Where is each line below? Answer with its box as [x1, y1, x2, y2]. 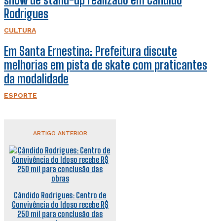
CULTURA [4, 26, 36, 34]
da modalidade [4, 71, 69, 86]
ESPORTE [4, 91, 37, 99]
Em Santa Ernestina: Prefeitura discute [4, 43, 177, 58]
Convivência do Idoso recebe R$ [11, 199, 109, 209]
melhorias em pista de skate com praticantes [4, 57, 207, 72]
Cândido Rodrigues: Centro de [14, 190, 107, 200]
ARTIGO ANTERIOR [33, 129, 87, 137]
